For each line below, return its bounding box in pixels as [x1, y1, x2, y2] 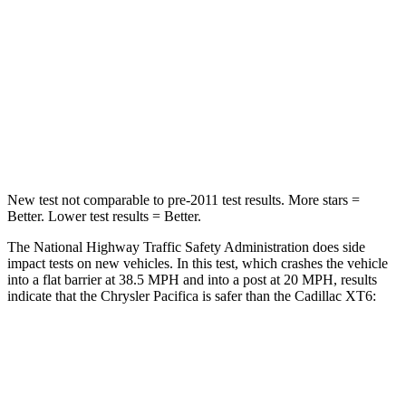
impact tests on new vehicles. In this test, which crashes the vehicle [7, 255, 388, 271]
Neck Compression [79, 134, 172, 148]
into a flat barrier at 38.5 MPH [7, 271, 179, 287]
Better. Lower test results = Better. [7, 208, 201, 224]
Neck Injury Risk [83, 51, 168, 64]
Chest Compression [78, 9, 173, 23]
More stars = [285, 191, 360, 208]
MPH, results [298, 271, 377, 287]
